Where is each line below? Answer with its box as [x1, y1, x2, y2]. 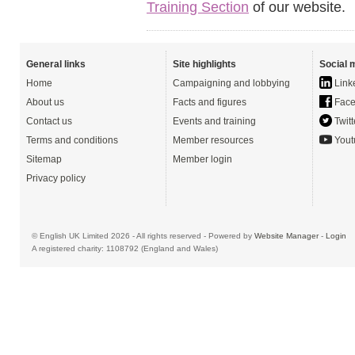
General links [26, 59, 86, 70]
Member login [173, 154, 232, 165]
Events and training [173, 116, 256, 127]
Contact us [26, 116, 72, 127]
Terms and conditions [26, 135, 118, 146]
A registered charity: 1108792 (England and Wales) [32, 244, 218, 253]
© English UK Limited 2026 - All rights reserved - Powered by [32, 231, 254, 240]
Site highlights [173, 59, 236, 70]
